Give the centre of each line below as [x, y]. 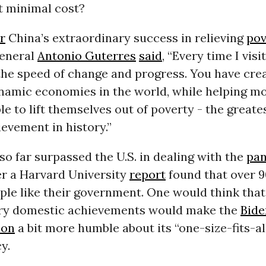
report [147, 175]
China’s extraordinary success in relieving [126, 38]
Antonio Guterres [86, 56]
